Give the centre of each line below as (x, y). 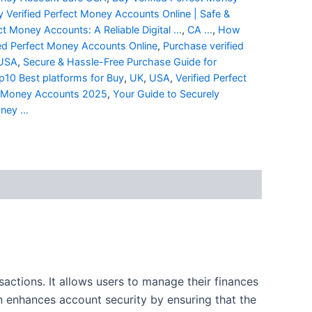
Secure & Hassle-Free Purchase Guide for (120, 61)
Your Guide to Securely (166, 93)
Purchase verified (203, 45)
